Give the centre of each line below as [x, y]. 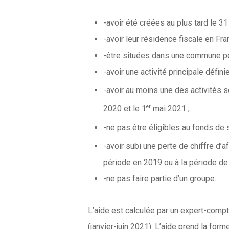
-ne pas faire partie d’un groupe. [160, 179]
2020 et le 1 [125, 109]
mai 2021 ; [170, 109]
